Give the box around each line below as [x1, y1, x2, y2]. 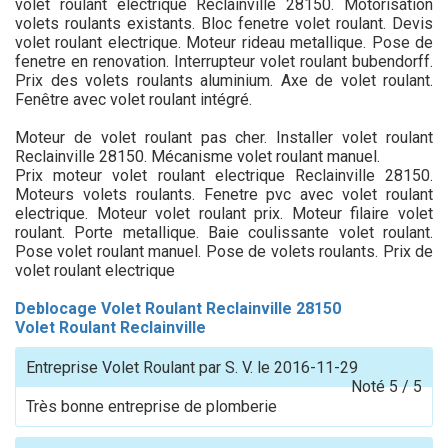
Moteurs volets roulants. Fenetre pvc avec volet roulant [15, 185, 433, 204]
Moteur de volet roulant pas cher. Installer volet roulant [15, 128, 433, 147]
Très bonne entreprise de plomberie [26, 397, 277, 416]
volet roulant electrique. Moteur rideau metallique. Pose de [15, 33, 433, 52]
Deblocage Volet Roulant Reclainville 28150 [15, 299, 341, 318]
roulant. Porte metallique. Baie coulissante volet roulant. [15, 223, 433, 242]
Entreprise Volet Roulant [26, 358, 195, 377]
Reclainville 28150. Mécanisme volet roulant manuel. [15, 147, 380, 166]
